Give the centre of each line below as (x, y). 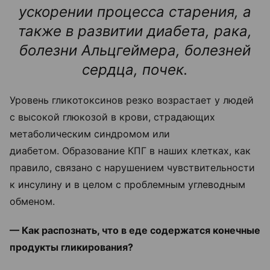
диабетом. (36, 151)
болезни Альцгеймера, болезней (135, 51)
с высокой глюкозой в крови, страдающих (112, 117)
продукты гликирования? (73, 247)
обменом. (34, 202)
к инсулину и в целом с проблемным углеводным (127, 185)
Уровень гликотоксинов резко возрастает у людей (132, 100)
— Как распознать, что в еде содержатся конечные (135, 231)
